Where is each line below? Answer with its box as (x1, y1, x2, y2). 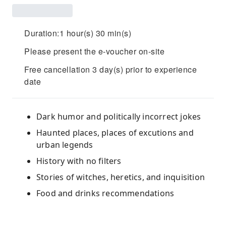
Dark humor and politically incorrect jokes (36, 111, 201, 122)
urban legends (36, 139, 93, 150)
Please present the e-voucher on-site (24, 45, 164, 57)
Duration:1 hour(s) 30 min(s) (24, 27, 131, 39)
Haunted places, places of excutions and (36, 127, 194, 138)
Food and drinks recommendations (36, 188, 175, 199)
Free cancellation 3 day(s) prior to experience (24, 64, 197, 75)
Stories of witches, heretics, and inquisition (36, 172, 205, 183)
